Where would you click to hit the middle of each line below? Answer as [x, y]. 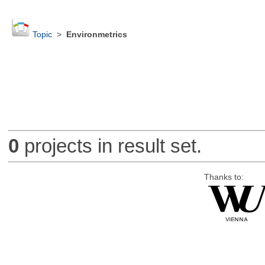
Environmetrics [96, 35]
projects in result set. [110, 146]
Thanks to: [224, 177]
